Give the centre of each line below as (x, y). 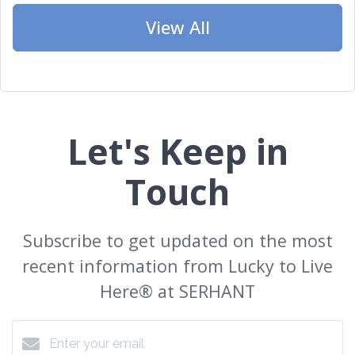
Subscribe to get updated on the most (177, 241)
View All (177, 27)
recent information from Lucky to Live (177, 266)
